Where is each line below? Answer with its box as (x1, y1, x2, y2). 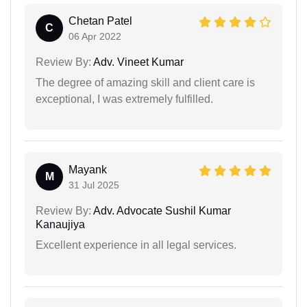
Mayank (69, 163, 107, 175)
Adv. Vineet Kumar (91, 56, 184, 68)
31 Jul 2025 (69, 179, 119, 191)
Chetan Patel (69, 14, 132, 27)
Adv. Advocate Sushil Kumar (91, 204, 231, 217)
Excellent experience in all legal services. (36, 238, 236, 251)
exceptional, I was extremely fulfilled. (36, 93, 213, 105)
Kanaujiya (36, 218, 85, 230)
